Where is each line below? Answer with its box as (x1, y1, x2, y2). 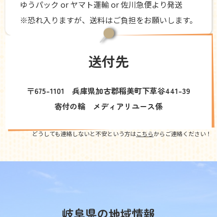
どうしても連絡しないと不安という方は (31, 129, 136, 138)
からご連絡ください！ (153, 129, 212, 138)
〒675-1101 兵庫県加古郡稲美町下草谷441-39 (27, 85, 190, 97)
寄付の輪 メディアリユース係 (54, 100, 163, 112)
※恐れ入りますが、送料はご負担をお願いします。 (20, 14, 197, 26)
